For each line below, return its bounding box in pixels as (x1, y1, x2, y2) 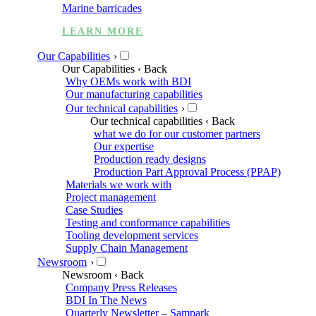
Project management (65, 190, 156, 203)
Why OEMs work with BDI (65, 75, 191, 87)
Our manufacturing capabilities (65, 87, 202, 100)
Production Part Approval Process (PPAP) (93, 165, 281, 178)
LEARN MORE (62, 25, 143, 37)
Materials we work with (65, 178, 171, 190)
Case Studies (65, 203, 123, 216)
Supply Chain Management (65, 241, 188, 254)
